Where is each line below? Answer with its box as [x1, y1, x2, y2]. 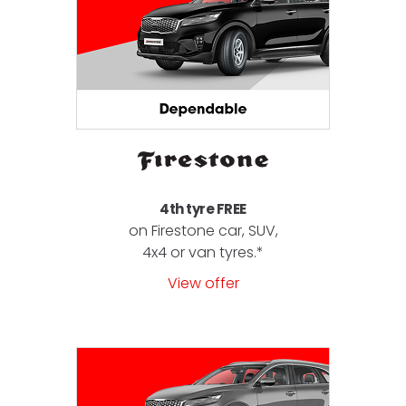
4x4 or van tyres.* [142, 241, 264, 263]
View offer [167, 272, 239, 294]
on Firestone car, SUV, [128, 219, 278, 241]
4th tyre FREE [159, 198, 246, 218]
